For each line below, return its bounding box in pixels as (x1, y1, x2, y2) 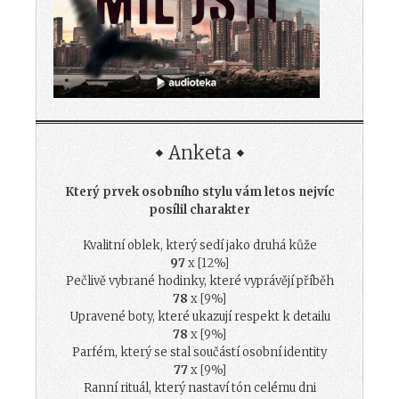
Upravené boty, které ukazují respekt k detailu (69, 308, 330, 324)
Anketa (167, 141, 232, 164)
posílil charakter (149, 201, 250, 217)
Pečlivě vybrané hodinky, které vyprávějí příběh (65, 273, 334, 289)
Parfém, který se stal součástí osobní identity (72, 344, 327, 360)
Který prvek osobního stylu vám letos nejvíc (64, 183, 335, 199)
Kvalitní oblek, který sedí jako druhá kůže (82, 237, 317, 253)
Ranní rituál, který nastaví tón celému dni (83, 379, 316, 395)
